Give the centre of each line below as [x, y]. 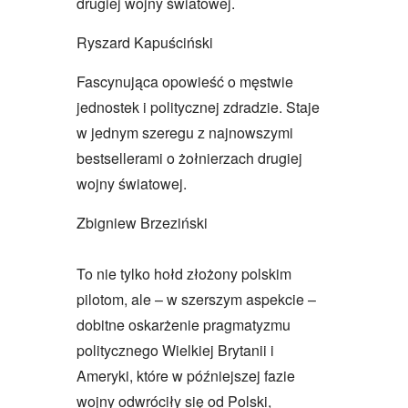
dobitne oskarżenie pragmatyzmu [184, 325]
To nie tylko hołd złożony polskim [184, 274]
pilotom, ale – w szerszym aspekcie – [196, 300]
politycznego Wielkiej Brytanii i [175, 351]
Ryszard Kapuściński [145, 43]
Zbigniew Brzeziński [142, 223]
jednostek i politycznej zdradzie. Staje [198, 107]
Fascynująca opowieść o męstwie [185, 82]
